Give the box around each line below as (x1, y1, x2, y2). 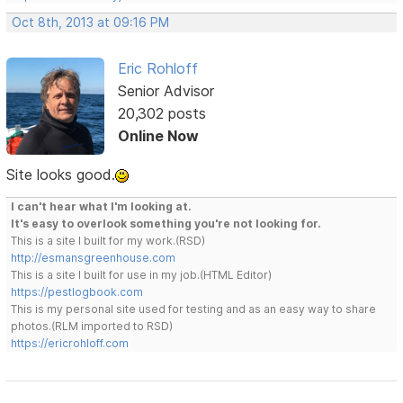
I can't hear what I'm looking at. (11, 200, 193, 214)
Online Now (117, 127, 199, 146)
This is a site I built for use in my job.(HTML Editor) (11, 268, 273, 282)
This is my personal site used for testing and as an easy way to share (11, 302, 377, 317)
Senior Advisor (117, 82, 214, 101)
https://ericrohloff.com (11, 336, 130, 351)
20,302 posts (117, 104, 206, 123)
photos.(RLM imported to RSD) (11, 319, 174, 334)
